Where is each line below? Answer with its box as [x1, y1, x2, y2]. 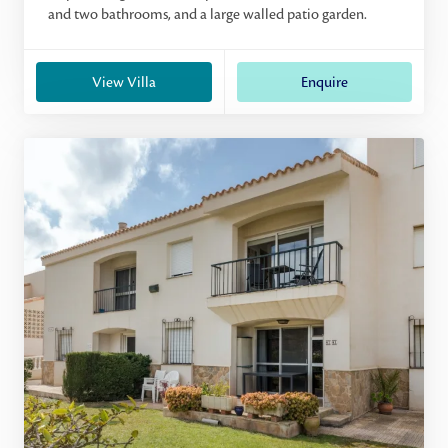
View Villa [91, 73, 156, 91]
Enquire [300, 73, 348, 91]
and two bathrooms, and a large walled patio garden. [48, 5, 367, 23]
